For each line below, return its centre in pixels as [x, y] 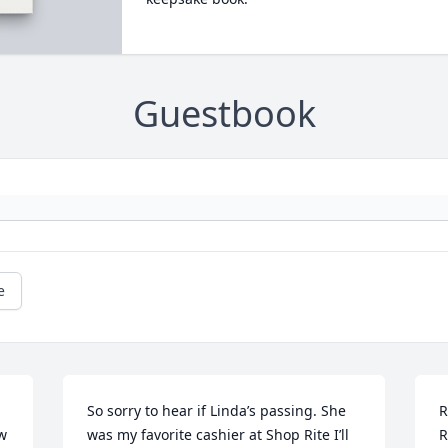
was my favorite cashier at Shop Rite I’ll [218, 435]
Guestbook [224, 114]
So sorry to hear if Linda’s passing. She [217, 411]
